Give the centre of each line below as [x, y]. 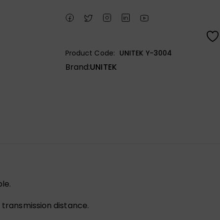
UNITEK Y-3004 [146, 53]
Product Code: [90, 53]
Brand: [78, 67]
